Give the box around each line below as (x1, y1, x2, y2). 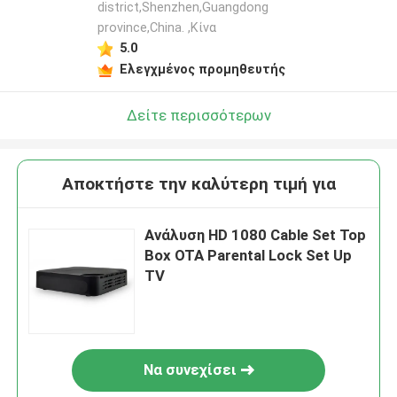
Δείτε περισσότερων (126, 105, 271, 124)
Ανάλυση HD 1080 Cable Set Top (144, 226, 367, 245)
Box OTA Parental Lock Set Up (144, 246, 353, 265)
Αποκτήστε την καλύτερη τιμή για (61, 174, 336, 195)
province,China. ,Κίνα (97, 20, 216, 35)
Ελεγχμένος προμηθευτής (119, 61, 285, 76)
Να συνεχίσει (143, 361, 237, 379)
